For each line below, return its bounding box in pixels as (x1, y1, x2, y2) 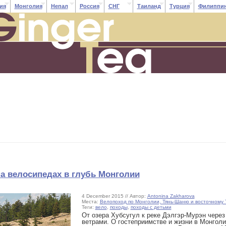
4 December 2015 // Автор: (81, 193, 147, 199)
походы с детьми (130, 204, 172, 210)
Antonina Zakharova (147, 193, 195, 199)
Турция (169, 3, 190, 9)
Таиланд (137, 3, 161, 9)
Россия (79, 3, 99, 9)
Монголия (14, 3, 42, 9)
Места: (81, 199, 100, 204)
